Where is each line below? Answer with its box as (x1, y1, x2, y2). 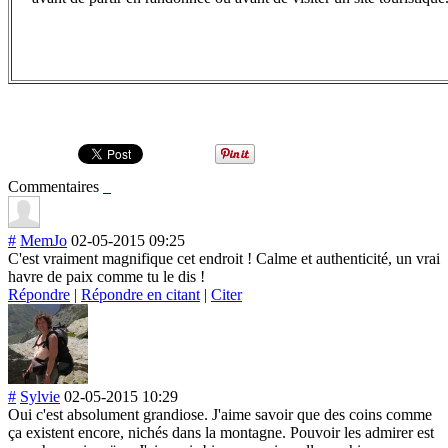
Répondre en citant (81, 285, 200, 303)
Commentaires (8, 177, 103, 195)
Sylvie (20, 387, 60, 405)
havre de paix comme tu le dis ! (8, 267, 205, 285)
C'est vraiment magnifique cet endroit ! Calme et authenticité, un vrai (8, 249, 440, 267)
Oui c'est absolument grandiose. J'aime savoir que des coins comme (8, 405, 432, 423)
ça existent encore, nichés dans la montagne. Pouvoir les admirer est (8, 423, 434, 441)
